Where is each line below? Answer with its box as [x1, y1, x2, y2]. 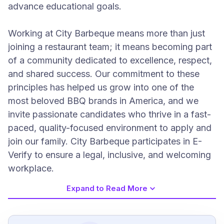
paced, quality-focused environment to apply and [8, 122, 211, 133]
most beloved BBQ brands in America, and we [8, 95, 198, 106]
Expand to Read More [66, 183, 147, 193]
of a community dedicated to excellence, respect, [8, 55, 212, 65]
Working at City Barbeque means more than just [8, 28, 205, 38]
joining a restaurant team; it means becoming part [8, 41, 212, 52]
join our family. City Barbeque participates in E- [8, 136, 202, 146]
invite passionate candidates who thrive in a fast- [8, 109, 211, 119]
